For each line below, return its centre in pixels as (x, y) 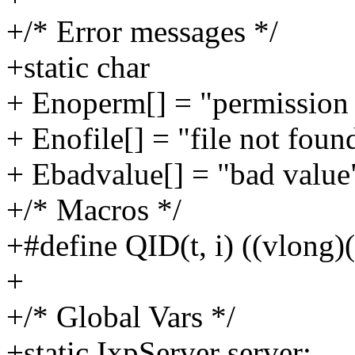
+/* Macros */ (94, 209)
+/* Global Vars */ (121, 316)
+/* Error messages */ (142, 31)
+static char (78, 67)
